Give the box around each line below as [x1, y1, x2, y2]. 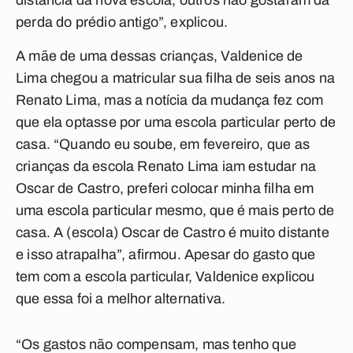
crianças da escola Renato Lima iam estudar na [16, 158, 317, 174]
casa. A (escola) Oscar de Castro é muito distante [16, 225, 329, 240]
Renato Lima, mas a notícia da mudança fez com [16, 92, 324, 108]
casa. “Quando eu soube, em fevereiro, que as [16, 136, 310, 152]
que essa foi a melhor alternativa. [16, 291, 226, 307]
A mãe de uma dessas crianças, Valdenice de [16, 48, 303, 64]
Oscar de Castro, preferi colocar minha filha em [16, 180, 314, 196]
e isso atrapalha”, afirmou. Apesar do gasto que [16, 247, 316, 262]
